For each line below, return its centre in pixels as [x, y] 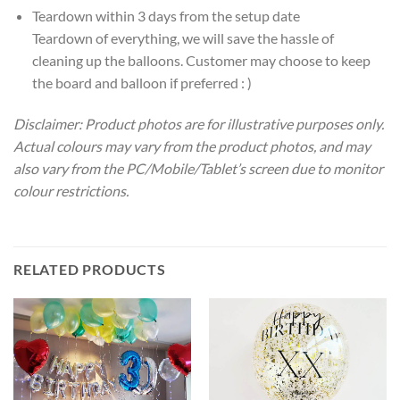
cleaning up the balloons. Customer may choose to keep [201, 60]
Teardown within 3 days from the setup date [166, 15]
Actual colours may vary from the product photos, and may [192, 146]
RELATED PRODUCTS [90, 270]
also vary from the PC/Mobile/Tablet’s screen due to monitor [198, 168]
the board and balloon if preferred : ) [142, 82]
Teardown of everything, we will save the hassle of [183, 37]
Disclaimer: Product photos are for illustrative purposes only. [199, 123]
